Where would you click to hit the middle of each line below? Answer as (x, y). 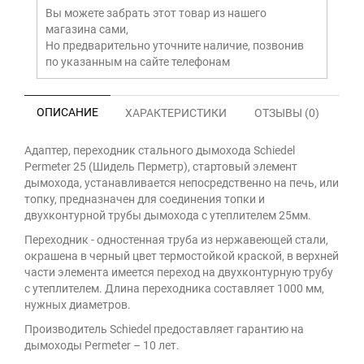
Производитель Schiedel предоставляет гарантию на (164, 329)
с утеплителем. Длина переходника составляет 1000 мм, (174, 288)
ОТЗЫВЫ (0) (287, 113)
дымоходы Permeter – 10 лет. (102, 345)
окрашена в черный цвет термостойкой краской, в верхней (182, 256)
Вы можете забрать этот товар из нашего (156, 13)
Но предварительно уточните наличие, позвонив (175, 45)
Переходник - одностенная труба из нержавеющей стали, (176, 240)
